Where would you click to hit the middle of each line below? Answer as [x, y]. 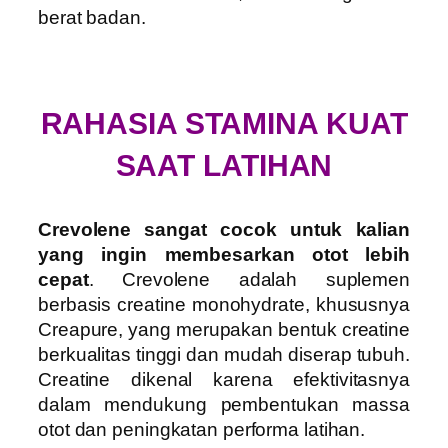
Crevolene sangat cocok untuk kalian [224, 230]
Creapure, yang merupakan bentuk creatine [224, 330]
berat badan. [92, 17]
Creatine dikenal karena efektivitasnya [224, 380]
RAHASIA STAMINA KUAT [224, 124]
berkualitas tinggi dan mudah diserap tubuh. [224, 355]
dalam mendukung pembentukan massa [224, 405]
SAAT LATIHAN [224, 166]
